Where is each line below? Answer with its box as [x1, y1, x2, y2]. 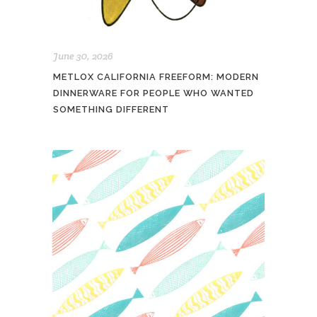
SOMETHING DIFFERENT [53, 103, 169, 115]
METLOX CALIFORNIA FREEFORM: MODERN [53, 71, 259, 82]
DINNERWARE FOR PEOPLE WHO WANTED [53, 87, 254, 98]
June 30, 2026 [53, 49, 113, 62]
